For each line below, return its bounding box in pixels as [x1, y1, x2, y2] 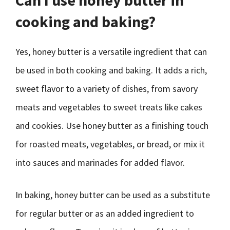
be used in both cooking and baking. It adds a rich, [15, 64, 207, 76]
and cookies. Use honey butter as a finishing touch [15, 120, 208, 131]
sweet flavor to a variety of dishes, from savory [15, 83, 198, 94]
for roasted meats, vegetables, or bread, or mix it [15, 138, 205, 150]
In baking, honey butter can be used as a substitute [15, 189, 210, 201]
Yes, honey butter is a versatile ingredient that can [15, 46, 207, 57]
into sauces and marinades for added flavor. [15, 157, 185, 168]
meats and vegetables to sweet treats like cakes [15, 101, 202, 113]
